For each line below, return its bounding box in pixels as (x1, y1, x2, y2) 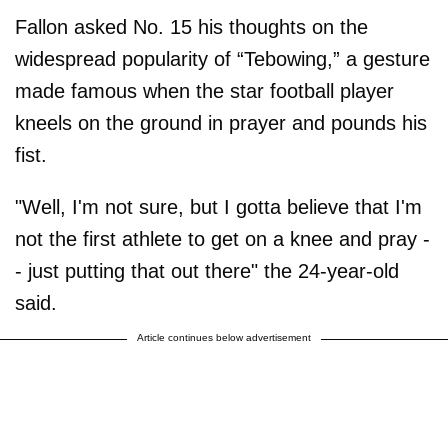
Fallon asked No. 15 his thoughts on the (15, 15, 368, 38)
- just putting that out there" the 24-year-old (15, 259, 399, 282)
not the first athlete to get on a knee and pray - (15, 227, 430, 250)
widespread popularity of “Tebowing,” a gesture (15, 47, 430, 70)
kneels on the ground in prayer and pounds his (15, 111, 427, 134)
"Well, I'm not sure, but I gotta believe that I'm (15, 195, 422, 218)
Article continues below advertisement (137, 331, 311, 343)
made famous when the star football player (15, 79, 394, 102)
